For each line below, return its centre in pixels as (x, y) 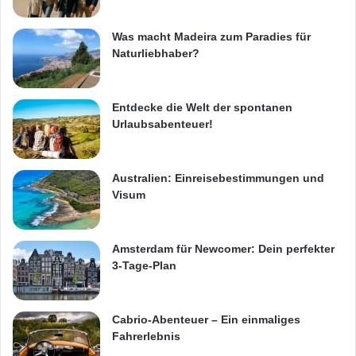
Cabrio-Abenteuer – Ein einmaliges (206, 319)
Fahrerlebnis (146, 336)
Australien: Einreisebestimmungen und (218, 178)
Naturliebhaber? (156, 53)
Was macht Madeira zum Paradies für (211, 36)
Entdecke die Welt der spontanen (202, 107)
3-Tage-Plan (144, 265)
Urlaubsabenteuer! (163, 124)
